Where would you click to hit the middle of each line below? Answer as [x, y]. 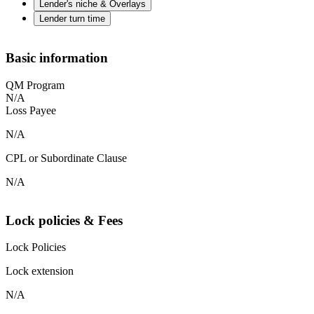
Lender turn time [72, 19]
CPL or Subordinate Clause [66, 158]
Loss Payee [31, 110]
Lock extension [40, 271]
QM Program [35, 85]
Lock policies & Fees [64, 220]
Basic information [57, 58]
